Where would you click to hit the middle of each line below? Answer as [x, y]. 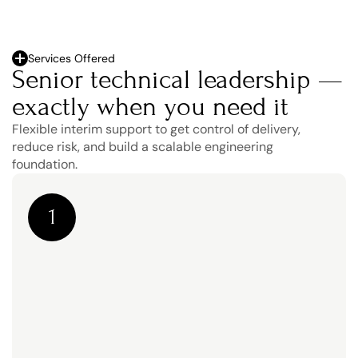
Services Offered [72, 58]
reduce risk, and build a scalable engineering [143, 147]
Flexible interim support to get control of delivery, [156, 129]
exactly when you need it [150, 107]
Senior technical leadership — [177, 80]
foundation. [45, 164]
